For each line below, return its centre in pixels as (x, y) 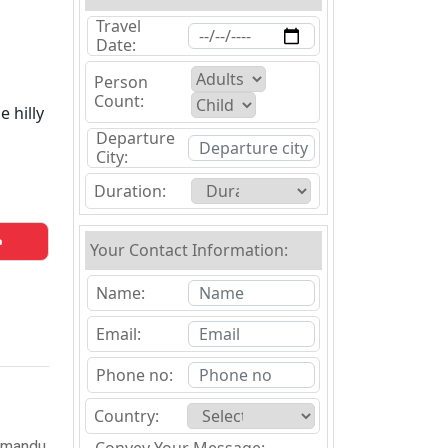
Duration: (130, 190)
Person (121, 82)
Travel (118, 26)
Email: (118, 333)
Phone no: (134, 374)
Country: (126, 415)
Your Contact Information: (189, 250)
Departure (135, 138)
